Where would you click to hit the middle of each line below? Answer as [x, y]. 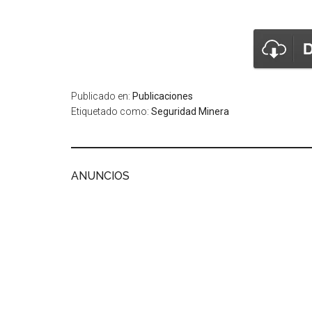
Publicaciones [163, 96]
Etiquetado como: [111, 111]
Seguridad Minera [190, 111]
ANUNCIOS [100, 175]
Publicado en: [102, 96]
